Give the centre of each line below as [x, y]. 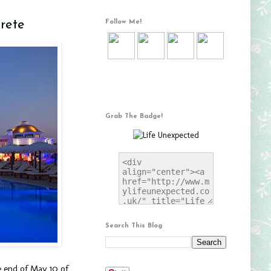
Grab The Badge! [134, 116]
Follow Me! [123, 22]
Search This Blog [134, 226]
